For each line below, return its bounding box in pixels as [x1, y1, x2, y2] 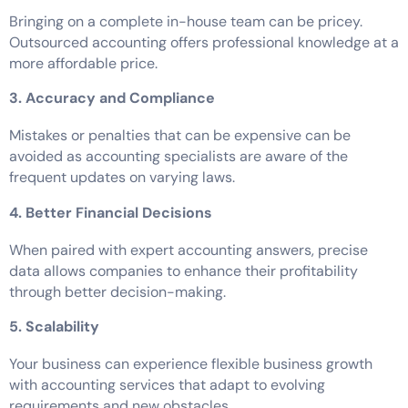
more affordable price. [9, 53, 158, 73]
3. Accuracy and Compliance [9, 88, 215, 108]
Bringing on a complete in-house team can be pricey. [9, 11, 362, 31]
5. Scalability [9, 316, 99, 336]
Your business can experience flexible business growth [9, 353, 372, 373]
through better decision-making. [9, 281, 229, 301]
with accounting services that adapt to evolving [9, 374, 325, 394]
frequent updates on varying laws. [9, 168, 235, 188]
